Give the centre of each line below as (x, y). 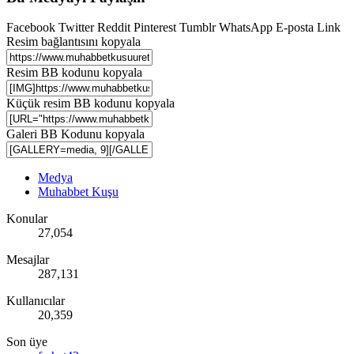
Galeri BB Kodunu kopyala (75, 134)
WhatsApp (246, 28)
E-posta (295, 28)
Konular (27, 219)
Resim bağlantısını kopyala (73, 42)
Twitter (76, 28)
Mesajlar (28, 260)
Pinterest (155, 28)
